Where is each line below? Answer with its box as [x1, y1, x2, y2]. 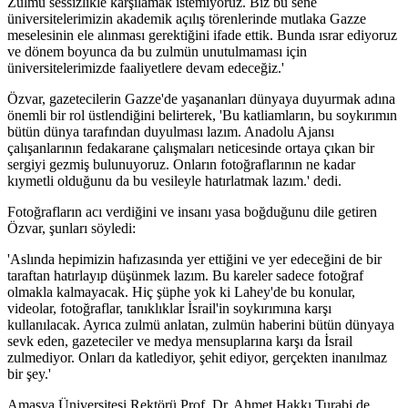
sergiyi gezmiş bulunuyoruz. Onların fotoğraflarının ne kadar [7, 157, 355, 173]
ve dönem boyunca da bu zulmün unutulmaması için [7, 44, 307, 60]
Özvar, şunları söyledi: [7, 220, 136, 237]
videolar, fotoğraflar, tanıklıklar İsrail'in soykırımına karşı [7, 301, 331, 317]
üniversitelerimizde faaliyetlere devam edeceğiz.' [7, 60, 284, 76]
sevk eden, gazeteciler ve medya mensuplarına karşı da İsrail [7, 333, 352, 350]
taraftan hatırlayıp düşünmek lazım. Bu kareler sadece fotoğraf [7, 268, 363, 284]
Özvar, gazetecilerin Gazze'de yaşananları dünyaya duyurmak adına [7, 91, 395, 107]
